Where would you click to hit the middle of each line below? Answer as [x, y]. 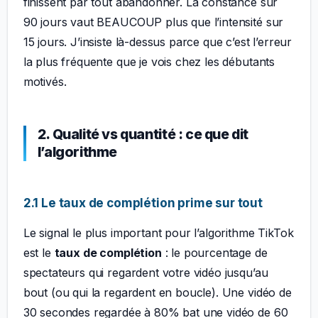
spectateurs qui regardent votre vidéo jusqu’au [146, 273]
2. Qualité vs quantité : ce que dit [143, 135]
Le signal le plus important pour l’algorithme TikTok [158, 233]
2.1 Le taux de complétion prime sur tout [143, 202]
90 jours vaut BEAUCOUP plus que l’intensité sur [153, 22]
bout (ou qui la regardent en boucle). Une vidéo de [157, 293]
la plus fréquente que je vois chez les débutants [149, 61]
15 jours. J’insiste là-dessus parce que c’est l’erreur [158, 42]
